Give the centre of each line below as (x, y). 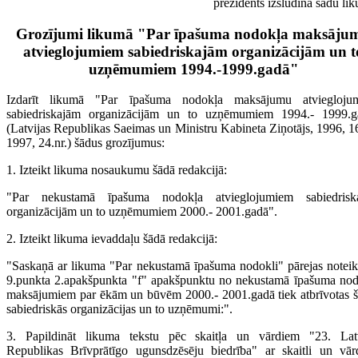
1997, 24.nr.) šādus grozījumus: (86, 143)
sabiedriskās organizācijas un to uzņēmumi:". (119, 309)
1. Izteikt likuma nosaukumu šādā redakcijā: (117, 170)
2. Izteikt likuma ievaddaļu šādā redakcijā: (112, 239)
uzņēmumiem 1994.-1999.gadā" (193, 69)
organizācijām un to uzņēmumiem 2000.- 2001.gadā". (142, 212)
